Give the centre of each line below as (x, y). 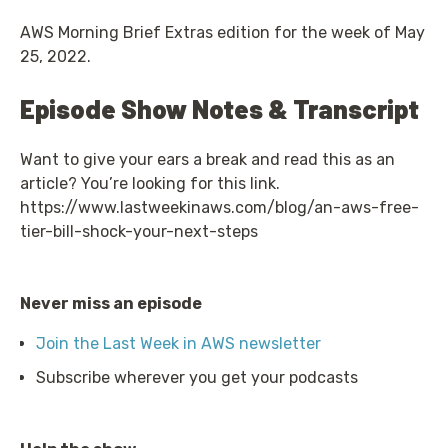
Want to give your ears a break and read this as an (207, 159)
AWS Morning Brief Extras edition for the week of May (222, 32)
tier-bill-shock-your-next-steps (139, 231)
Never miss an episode (111, 303)
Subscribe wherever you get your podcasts (197, 377)
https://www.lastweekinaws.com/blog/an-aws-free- (219, 207)
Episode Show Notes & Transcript (219, 108)
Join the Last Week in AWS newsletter (178, 343)
